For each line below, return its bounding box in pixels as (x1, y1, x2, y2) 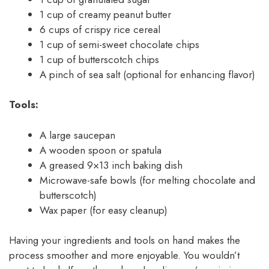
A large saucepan (40, 127, 115, 142)
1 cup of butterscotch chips (40, 52, 159, 67)
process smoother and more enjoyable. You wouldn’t (9, 248, 240, 263)
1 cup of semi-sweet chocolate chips (40, 37, 199, 52)
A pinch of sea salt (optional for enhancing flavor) (40, 67, 255, 82)
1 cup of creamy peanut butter (40, 7, 171, 22)
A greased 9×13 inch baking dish (40, 157, 183, 172)
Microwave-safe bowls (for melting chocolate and (40, 172, 255, 187)
